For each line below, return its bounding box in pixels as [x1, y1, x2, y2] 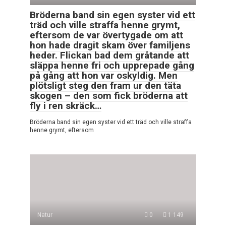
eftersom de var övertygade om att [30, 29, 183, 41]
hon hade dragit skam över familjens [30, 39, 190, 51]
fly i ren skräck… [30, 100, 101, 112]
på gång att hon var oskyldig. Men [30, 70, 178, 82]
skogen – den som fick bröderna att [30, 90, 188, 102]
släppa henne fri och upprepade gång [30, 60, 194, 72]
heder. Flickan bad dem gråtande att [30, 49, 189, 62]
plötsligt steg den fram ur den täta [30, 80, 181, 92]
